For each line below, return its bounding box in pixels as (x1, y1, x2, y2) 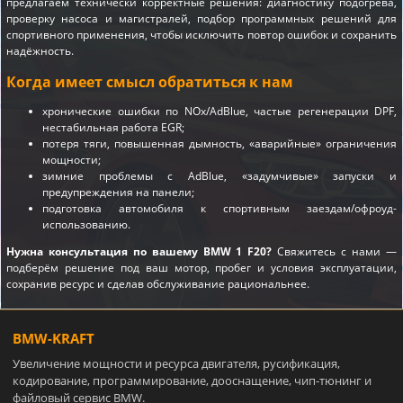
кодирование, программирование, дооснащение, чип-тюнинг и (13, 372, 372, 390)
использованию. (42, 217, 130, 233)
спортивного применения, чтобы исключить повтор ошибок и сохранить (6, 26, 397, 42)
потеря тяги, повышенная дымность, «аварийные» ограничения (42, 136, 397, 152)
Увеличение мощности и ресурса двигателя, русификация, (13, 355, 340, 372)
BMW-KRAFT (13, 329, 94, 348)
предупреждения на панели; (42, 184, 194, 201)
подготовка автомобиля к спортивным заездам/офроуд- (42, 201, 397, 217)
